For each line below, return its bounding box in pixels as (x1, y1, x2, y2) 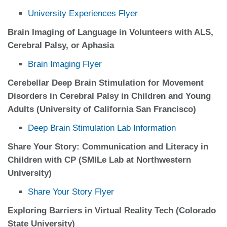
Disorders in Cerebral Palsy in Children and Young (8, 91, 211, 101)
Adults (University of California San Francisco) (8, 104, 196, 114)
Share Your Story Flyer (28, 186, 114, 197)
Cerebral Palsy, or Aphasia (8, 40, 114, 50)
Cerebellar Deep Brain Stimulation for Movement (8, 78, 204, 88)
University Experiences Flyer (28, 8, 138, 18)
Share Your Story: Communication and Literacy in (8, 141, 208, 152)
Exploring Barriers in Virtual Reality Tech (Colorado (8, 205, 216, 215)
